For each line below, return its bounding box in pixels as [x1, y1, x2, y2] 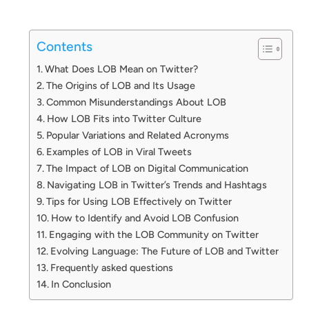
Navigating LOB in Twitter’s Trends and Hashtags [46, 178, 267, 191]
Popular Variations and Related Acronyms [46, 128, 229, 141]
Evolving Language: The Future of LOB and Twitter [50, 244, 279, 257]
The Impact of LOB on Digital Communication [46, 161, 248, 175]
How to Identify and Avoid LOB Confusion [50, 211, 239, 224]
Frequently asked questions [50, 261, 173, 274]
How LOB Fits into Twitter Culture [46, 112, 201, 125]
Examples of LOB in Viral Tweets [46, 145, 192, 158]
